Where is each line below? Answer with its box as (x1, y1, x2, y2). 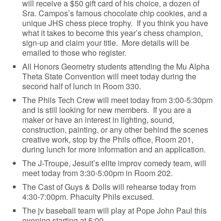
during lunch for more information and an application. (22, 143, 206, 155)
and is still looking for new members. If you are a (22, 104, 192, 115)
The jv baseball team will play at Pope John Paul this (22, 204, 207, 216)
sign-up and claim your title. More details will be (22, 37, 190, 48)
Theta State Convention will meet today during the (22, 70, 197, 82)
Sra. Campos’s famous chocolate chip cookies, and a (22, 7, 208, 19)
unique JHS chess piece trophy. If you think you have (22, 17, 209, 29)
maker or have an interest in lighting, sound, (22, 113, 175, 125)
